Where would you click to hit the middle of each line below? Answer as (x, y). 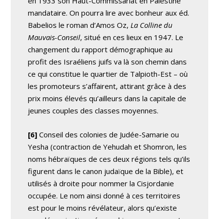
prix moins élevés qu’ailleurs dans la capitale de (107, 98)
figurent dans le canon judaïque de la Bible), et (106, 171)
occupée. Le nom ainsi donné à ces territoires (104, 195)
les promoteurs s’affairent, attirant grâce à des (107, 86)
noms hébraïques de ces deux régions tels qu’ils (109, 159)
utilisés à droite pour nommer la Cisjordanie (101, 183)
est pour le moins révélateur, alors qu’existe (103, 208)
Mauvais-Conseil (54, 37)
